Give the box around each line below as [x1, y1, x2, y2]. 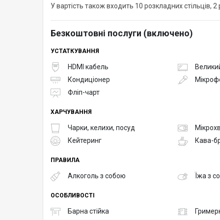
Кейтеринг [68, 137, 102, 145]
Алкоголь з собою [68, 172, 126, 180]
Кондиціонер [68, 76, 110, 84]
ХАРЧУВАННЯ [51, 108, 92, 115]
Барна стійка [68, 207, 109, 216]
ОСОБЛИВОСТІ [51, 192, 95, 199]
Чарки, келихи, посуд [68, 124, 135, 132]
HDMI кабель [68, 63, 109, 71]
